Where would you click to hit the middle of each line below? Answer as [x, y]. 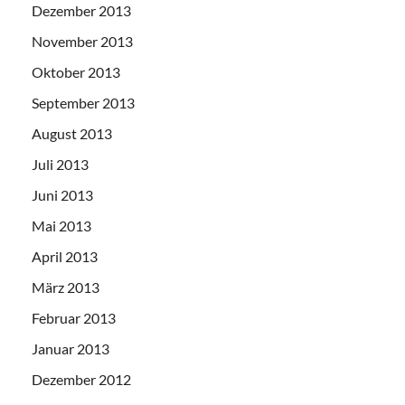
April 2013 [65, 256]
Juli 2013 [60, 164]
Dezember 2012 [81, 379]
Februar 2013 [74, 318]
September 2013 [83, 103]
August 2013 [72, 133]
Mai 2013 [61, 226]
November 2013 [82, 41]
